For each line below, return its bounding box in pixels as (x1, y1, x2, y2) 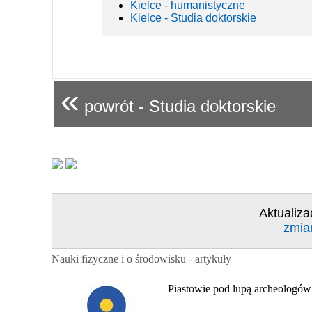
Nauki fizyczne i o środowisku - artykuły (52, 252, 231, 265)
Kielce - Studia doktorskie (130, 11, 256, 24)
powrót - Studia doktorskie (79, 96, 276, 116)
